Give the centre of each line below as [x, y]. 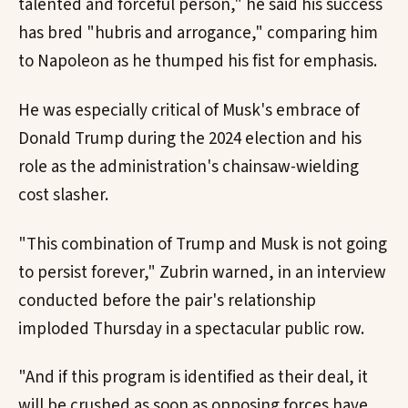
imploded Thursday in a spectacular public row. [191, 329]
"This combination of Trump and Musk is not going [203, 244]
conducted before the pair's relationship [167, 301]
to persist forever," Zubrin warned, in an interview [202, 272]
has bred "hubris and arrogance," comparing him [198, 34]
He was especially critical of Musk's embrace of [189, 110]
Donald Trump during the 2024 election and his [190, 138]
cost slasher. [63, 195]
